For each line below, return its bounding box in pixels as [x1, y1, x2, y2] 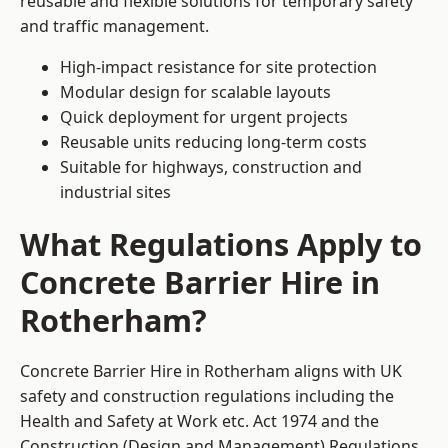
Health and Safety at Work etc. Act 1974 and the [20, 410, 379, 433]
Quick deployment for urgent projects [60, 106, 348, 129]
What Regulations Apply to [20, 223, 422, 266]
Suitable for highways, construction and [60, 156, 362, 179]
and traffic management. [20, 15, 209, 38]
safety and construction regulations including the [20, 385, 394, 408]
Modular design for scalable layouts [60, 81, 331, 104]
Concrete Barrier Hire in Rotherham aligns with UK [20, 360, 402, 383]
